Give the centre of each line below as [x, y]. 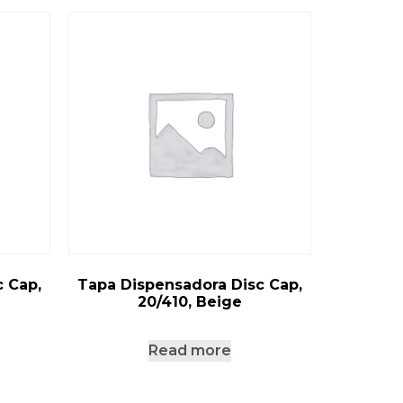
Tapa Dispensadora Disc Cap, [190, 285]
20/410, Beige [190, 302]
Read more [190, 351]
